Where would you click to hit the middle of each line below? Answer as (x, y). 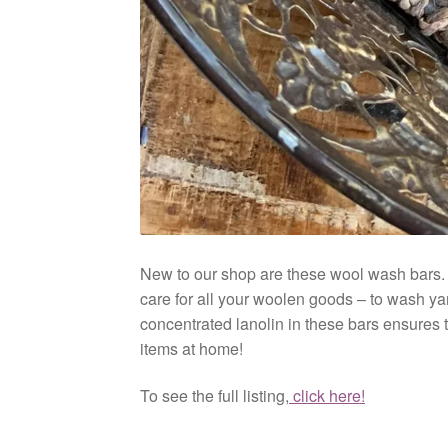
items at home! (192, 348)
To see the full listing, (215, 396)
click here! (327, 396)
